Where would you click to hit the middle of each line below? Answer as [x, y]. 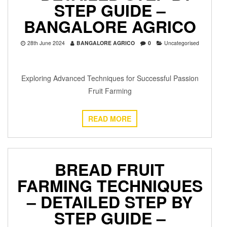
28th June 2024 [46, 43]
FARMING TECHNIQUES [110, 186]
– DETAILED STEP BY [110, 202]
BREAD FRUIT [110, 169]
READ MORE [110, 119]
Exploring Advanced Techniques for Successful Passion [110, 78]
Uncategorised [181, 43]
